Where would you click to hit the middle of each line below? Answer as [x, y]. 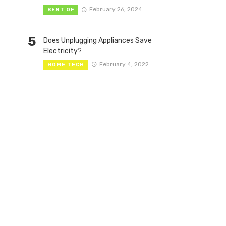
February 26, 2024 [116, 9]
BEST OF [61, 9]
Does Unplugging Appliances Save [98, 40]
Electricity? [63, 51]
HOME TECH [66, 64]
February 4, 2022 [124, 64]
